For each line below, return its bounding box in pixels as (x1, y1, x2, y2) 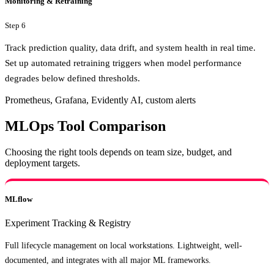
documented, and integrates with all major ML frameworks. (5, 254, 211, 265)
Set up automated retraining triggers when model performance (5, 57, 242, 68)
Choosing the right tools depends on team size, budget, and (5, 147, 232, 157)
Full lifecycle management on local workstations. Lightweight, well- (5, 240, 242, 250)
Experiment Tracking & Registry (5, 218, 131, 229)
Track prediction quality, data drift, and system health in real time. (5, 42, 256, 53)
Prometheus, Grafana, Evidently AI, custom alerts (5, 95, 196, 106)
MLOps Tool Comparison (5, 118, 166, 135)
